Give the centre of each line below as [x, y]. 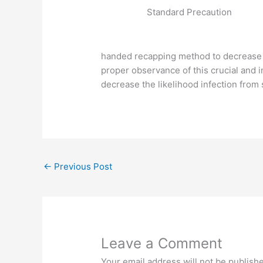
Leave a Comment [162, 244]
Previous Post [82, 167]
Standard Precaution [189, 12]
